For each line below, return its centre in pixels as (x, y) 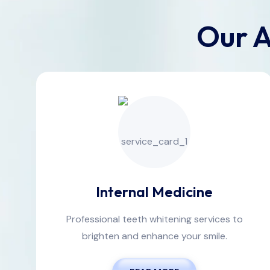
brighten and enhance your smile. (154, 236)
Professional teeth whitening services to (154, 219)
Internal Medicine (154, 192)
